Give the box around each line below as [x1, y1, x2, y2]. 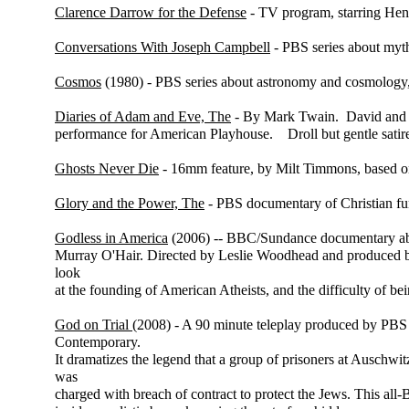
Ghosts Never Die [55, 161, 159, 176]
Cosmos [55, 74, 101, 89]
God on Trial [55, 317, 132, 332]
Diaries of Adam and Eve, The [55, 109, 231, 124]
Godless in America [55, 230, 168, 246]
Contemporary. [55, 334, 141, 350]
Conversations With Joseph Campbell [55, 39, 270, 55]
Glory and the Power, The [55, 195, 204, 211]
